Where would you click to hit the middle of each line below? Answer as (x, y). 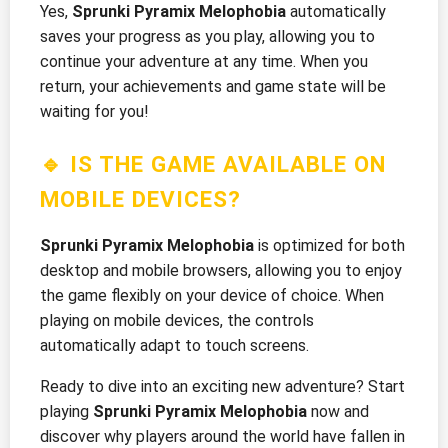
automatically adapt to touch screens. (174, 345)
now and (338, 411)
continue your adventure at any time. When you (204, 62)
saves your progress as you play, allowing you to (207, 37)
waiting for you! (94, 112)
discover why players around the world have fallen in (222, 436)
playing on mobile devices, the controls (177, 320)
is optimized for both (329, 245)
